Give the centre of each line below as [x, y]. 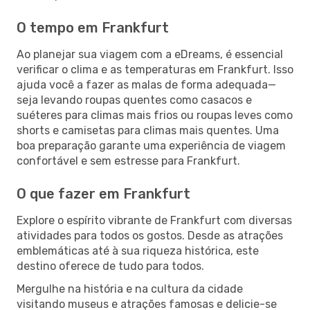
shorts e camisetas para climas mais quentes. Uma [148, 130]
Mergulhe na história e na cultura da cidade [130, 289]
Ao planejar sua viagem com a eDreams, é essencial [150, 54]
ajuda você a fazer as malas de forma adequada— [146, 84]
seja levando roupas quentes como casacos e [134, 100]
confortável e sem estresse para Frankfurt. [128, 161]
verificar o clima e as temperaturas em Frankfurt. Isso [155, 69]
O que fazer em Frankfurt [103, 193]
